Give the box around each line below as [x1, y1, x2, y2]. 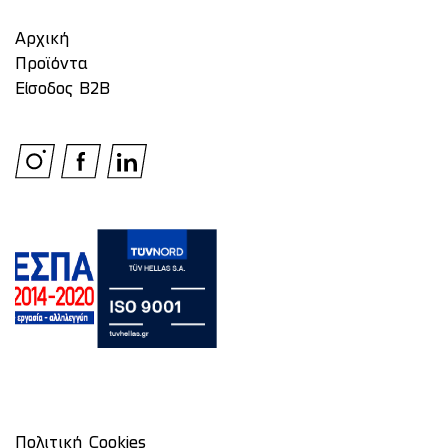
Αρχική [15, 33, 69, 48]
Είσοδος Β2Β [15, 83, 110, 98]
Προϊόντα [15, 58, 88, 73]
